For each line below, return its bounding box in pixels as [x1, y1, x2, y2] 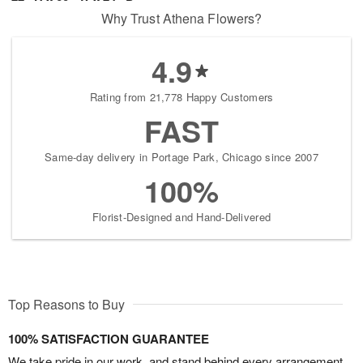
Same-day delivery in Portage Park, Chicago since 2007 [45, 149, 318, 165]
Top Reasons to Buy [8, 295, 125, 314]
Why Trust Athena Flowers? [100, 9, 263, 28]
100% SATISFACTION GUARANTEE [8, 330, 209, 348]
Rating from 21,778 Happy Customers [89, 89, 274, 105]
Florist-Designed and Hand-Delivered [92, 209, 271, 225]
